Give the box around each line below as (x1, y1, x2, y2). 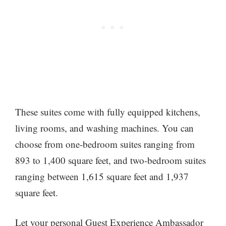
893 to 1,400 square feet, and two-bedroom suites (15, 154, 206, 167)
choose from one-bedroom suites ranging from (15, 138, 195, 151)
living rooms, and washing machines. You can (15, 122, 194, 135)
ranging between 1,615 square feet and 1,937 (15, 170, 189, 183)
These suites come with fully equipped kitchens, (15, 105, 200, 119)
